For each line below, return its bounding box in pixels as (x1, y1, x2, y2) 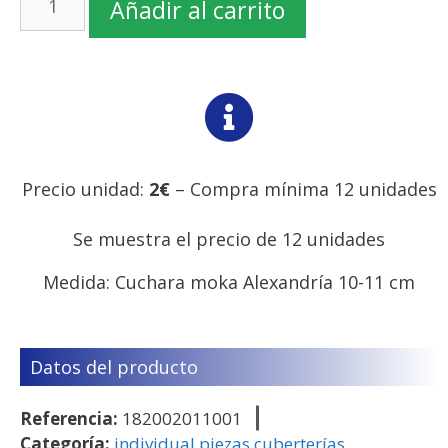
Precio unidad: (21, 176, 149, 201)
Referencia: (20, 406, 122, 430)
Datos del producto (30, 354, 198, 379)
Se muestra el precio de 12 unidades (73, 226, 385, 251)
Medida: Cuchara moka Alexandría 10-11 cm (43, 269, 415, 294)
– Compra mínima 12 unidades (169, 176, 437, 201)
